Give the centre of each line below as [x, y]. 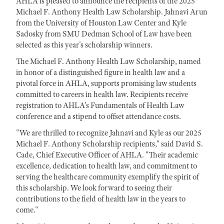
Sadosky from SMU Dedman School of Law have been [104, 34]
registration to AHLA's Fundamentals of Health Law [100, 105]
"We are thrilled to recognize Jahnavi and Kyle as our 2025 [109, 133]
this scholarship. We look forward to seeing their [94, 188]
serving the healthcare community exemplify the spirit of [107, 177]
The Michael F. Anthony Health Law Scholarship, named [108, 61]
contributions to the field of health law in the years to [101, 199]
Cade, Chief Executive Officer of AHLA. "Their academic [107, 155]
